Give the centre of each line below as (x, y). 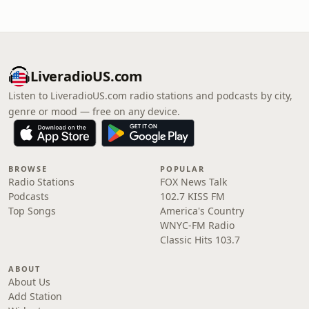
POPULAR (182, 169)
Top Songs (32, 211)
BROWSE (28, 169)
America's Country (202, 211)
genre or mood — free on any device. (94, 111)
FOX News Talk (193, 182)
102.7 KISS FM (192, 196)
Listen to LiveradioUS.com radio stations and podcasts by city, (150, 96)
